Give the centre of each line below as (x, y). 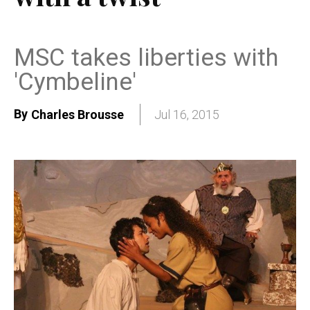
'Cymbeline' (75, 82)
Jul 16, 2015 (187, 115)
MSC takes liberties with (146, 57)
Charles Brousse (77, 115)
